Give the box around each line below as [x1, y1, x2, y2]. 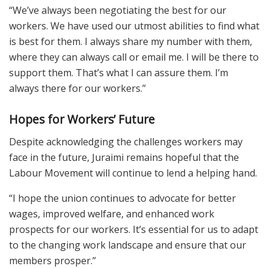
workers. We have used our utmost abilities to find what [9, 19, 259, 32]
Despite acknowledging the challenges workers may [9, 134, 243, 148]
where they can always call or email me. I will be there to [9, 50, 259, 64]
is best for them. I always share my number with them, [9, 34, 252, 48]
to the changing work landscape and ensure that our [9, 238, 246, 252]
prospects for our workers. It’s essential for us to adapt [9, 222, 258, 236]
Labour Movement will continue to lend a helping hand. [9, 166, 257, 180]
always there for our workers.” [9, 81, 146, 95]
